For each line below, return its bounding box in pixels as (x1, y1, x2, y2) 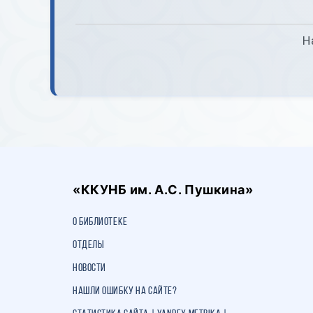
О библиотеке (73, 217, 128, 228)
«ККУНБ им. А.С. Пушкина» (73, 182, 254, 197)
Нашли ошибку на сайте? (73, 286, 177, 297)
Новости (73, 263, 106, 274)
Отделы (73, 240, 105, 251)
